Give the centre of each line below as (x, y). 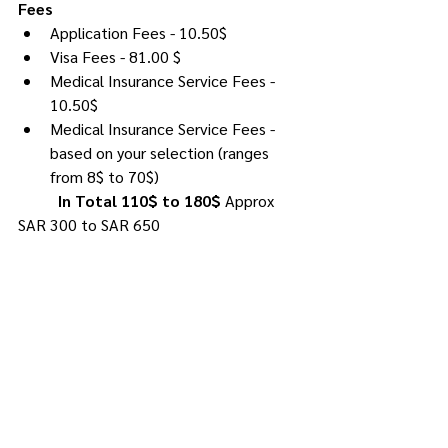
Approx (251, 200)
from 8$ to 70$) (104, 176)
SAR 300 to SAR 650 (89, 224)
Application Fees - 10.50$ (138, 32)
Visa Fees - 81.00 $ (115, 56)
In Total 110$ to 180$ (141, 200)
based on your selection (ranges (161, 152)
